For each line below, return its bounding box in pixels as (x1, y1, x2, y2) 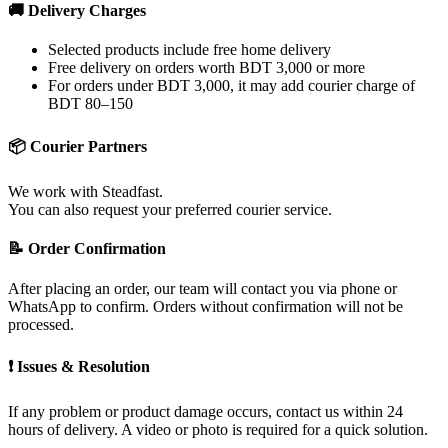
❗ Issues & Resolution (8, 357, 150, 375)
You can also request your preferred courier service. (8, 201, 332, 218)
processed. (8, 315, 74, 333)
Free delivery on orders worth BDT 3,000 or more (48, 59, 365, 77)
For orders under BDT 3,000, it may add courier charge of (48, 77, 415, 95)
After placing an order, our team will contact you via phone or (8, 279, 397, 297)
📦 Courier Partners (8, 137, 147, 155)
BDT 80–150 (48, 95, 133, 113)
